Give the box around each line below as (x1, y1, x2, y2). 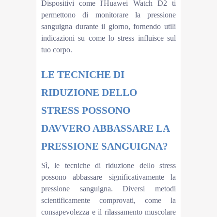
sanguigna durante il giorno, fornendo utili (41, 22, 176, 31)
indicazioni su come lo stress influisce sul (41, 33, 176, 42)
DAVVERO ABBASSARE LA (41, 122, 170, 134)
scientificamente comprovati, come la (41, 196, 176, 204)
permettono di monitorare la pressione (41, 10, 176, 19)
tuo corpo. (41, 45, 72, 54)
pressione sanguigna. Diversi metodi (41, 184, 176, 193)
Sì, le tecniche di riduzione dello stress (41, 161, 176, 170)
